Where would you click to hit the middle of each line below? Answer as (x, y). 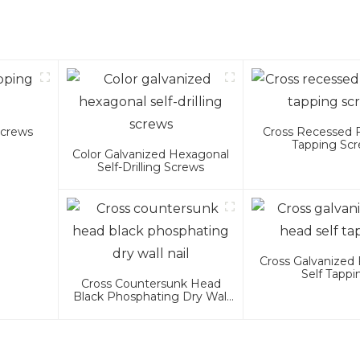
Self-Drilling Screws (151, 168)
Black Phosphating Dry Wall (151, 297)
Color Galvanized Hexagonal (151, 155)
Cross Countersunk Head (151, 284)
